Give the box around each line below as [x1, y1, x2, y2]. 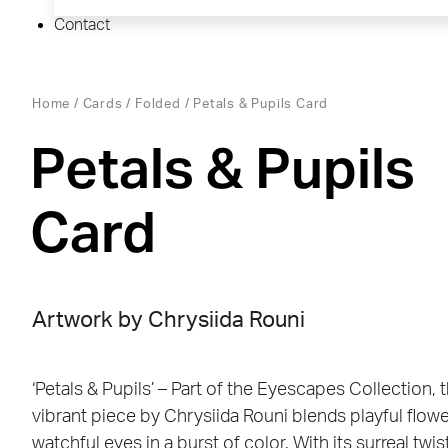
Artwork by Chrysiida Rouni [32, 309, 305, 332]
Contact [54, 17, 110, 34]
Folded [135, 98, 181, 112]
